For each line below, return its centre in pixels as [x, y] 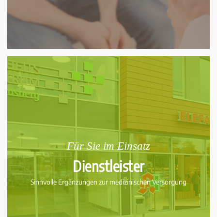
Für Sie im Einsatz [108, 146]
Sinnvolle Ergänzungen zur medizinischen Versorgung [108, 182]
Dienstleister [108, 166]
